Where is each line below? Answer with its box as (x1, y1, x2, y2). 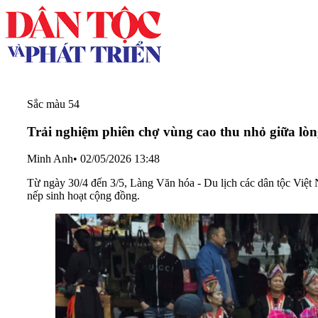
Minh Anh (27, 153, 73, 165)
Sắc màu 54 (27, 98, 79, 110)
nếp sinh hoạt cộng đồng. (27, 190, 140, 202)
